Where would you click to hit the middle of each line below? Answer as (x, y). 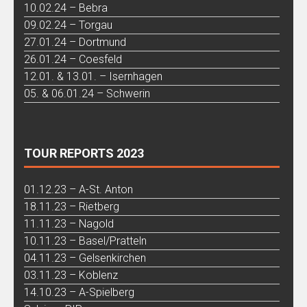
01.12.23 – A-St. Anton (78, 189)
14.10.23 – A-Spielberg (79, 292)
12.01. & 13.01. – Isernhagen (93, 76)
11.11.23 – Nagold (69, 223)
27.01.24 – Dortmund (75, 42)
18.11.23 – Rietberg (72, 206)
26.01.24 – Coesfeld (73, 59)
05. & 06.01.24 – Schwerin (87, 93)
